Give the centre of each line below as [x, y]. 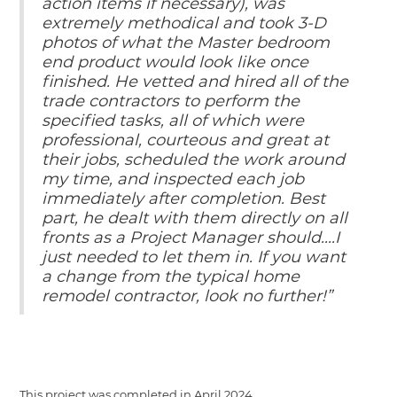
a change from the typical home [171, 276]
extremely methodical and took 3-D [184, 23]
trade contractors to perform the [171, 101]
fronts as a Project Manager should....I [191, 237]
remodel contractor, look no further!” [187, 296]
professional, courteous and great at [186, 140]
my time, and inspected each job [173, 179]
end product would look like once [175, 62]
